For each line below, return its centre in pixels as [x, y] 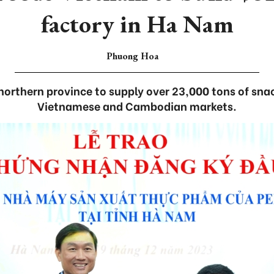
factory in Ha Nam [137, 24]
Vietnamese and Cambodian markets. [137, 106]
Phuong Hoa [132, 56]
